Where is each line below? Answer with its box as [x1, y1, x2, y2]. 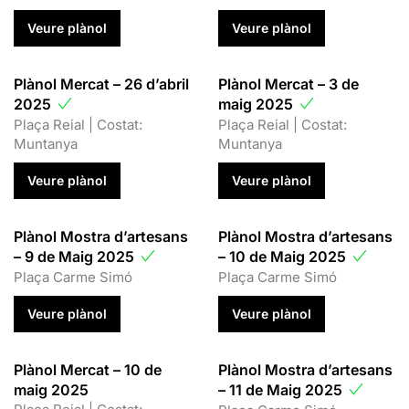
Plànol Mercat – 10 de [14, 360, 162, 379]
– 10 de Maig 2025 [218, 246, 350, 266]
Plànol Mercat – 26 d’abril [14, 74, 189, 93]
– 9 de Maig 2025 [14, 246, 138, 266]
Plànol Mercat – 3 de [218, 74, 359, 93]
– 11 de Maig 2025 [218, 380, 346, 399]
